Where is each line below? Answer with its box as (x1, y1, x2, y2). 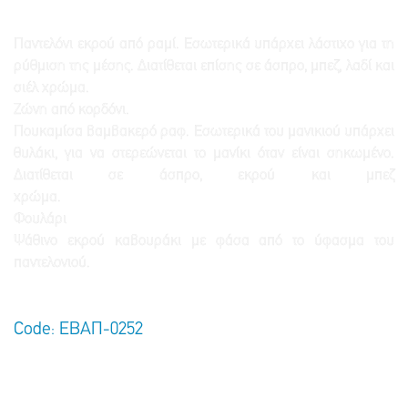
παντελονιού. (14, 255, 90, 271)
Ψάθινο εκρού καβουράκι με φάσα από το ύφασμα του (14, 233, 394, 250)
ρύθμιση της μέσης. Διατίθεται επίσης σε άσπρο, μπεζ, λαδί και (14, 58, 394, 75)
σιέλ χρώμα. (14, 80, 387, 97)
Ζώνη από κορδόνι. (14, 102, 386, 118)
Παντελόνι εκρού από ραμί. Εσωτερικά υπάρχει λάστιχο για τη (14, 36, 394, 53)
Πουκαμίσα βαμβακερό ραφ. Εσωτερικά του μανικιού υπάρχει (14, 124, 394, 140)
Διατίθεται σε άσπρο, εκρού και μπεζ (14, 168, 394, 184)
